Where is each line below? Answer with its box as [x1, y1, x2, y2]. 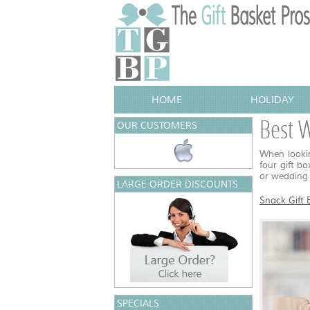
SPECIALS [117, 298, 159, 309]
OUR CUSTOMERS [117, 120, 197, 131]
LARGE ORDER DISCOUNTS [117, 179, 238, 190]
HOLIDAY [250, 94, 294, 105]
